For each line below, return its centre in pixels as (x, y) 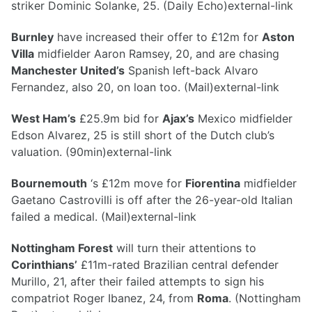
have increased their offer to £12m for (158, 37)
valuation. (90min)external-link (92, 151)
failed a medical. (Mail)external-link (104, 216)
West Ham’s (44, 118)
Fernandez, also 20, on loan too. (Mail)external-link (145, 87)
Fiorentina (213, 183)
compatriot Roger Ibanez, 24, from (104, 298)
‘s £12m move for (136, 183)
